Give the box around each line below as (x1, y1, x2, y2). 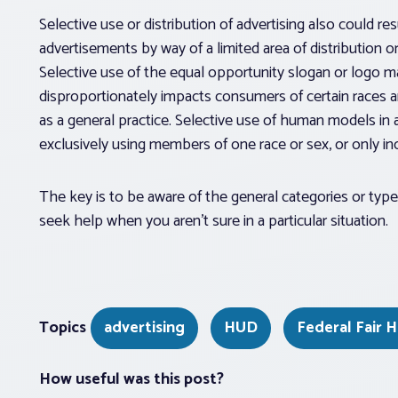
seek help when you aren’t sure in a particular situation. (39, 207, 388, 235)
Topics (39, 314, 86, 341)
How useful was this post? (39, 365, 224, 393)
